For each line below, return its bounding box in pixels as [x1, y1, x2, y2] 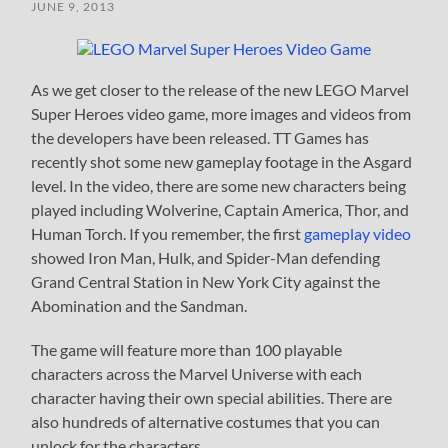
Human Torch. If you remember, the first [31, 224, 305, 244]
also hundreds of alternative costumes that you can [31, 412, 381, 432]
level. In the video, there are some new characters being [31, 176, 407, 196]
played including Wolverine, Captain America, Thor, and [31, 200, 410, 220]
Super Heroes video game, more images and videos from [31, 104, 412, 124]
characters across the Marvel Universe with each [31, 364, 363, 384]
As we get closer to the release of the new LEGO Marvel [31, 80, 410, 100]
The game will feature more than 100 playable [31, 340, 343, 360]
